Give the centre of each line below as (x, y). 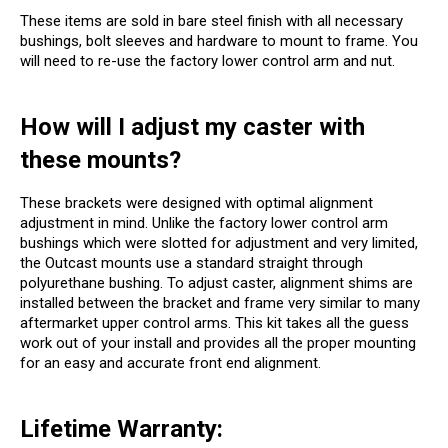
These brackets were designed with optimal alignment (196, 202)
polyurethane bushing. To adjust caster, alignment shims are (216, 282)
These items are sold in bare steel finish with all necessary (211, 20)
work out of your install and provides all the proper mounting (218, 342)
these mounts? (100, 159)
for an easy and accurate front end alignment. (172, 362)
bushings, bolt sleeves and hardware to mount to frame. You (219, 40)
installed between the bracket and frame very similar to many (220, 302)
